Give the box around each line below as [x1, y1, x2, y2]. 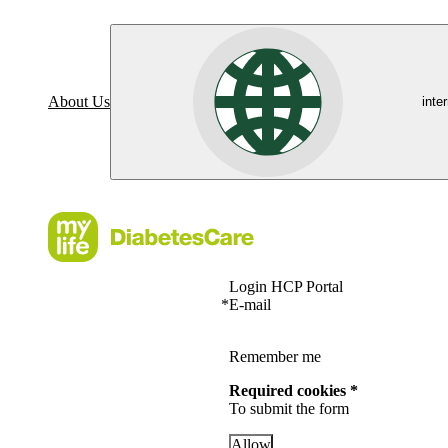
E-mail [229, 296, 272, 313]
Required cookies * [229, 382, 359, 399]
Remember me [229, 348, 322, 365]
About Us [48, 93, 110, 110]
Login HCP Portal [229, 278, 344, 295]
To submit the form [229, 400, 350, 417]
